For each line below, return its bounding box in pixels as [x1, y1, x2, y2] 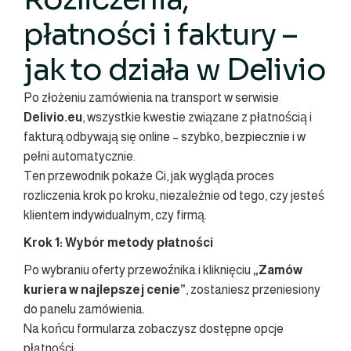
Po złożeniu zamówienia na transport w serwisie [24, 91, 279, 105]
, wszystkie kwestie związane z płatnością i [82, 110, 312, 125]
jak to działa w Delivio [24, 51, 326, 89]
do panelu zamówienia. [24, 302, 145, 317]
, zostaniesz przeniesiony [186, 283, 320, 297]
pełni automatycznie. [24, 150, 136, 164]
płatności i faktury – [24, 16, 298, 54]
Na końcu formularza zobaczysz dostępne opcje [24, 322, 284, 336]
